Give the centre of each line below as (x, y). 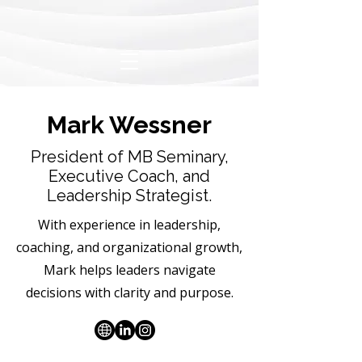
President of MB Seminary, (129, 157)
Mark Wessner (129, 125)
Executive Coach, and (129, 176)
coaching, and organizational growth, (129, 247)
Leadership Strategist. (129, 196)
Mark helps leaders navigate (129, 270)
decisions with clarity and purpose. (129, 293)
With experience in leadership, (129, 225)
